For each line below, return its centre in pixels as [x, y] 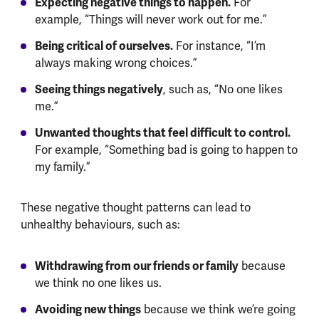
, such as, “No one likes [223, 90]
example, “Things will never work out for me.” [151, 20]
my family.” [64, 167]
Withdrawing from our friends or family [136, 266]
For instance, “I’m [219, 46]
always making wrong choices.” [116, 63]
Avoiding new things [88, 309]
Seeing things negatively [99, 90]
